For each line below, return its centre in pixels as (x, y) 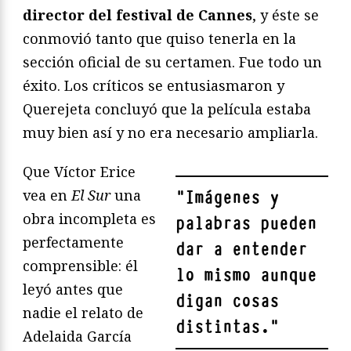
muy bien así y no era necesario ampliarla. (170, 133)
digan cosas (227, 302)
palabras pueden (246, 224)
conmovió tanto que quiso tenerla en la (159, 39)
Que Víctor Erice (79, 172)
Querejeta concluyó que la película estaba (167, 109)
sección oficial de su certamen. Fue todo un (172, 62)
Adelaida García (77, 337)
